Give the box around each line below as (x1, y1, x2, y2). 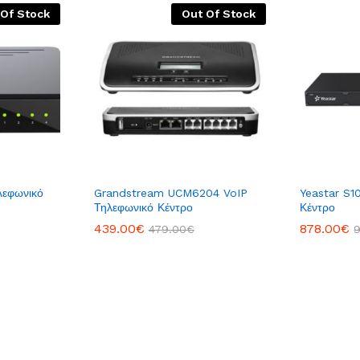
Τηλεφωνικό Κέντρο (93, 200, 193, 214)
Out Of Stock (182, 6, 256, 20)
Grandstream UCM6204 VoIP (93, 186, 247, 199)
